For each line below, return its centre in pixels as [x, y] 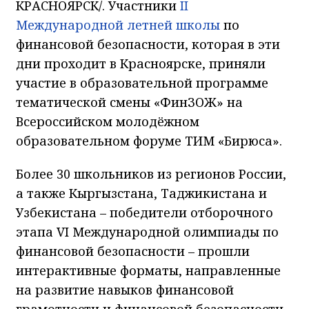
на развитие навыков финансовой [125, 289]
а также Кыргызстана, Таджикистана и [141, 193]
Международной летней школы [118, 24]
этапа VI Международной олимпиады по [147, 231]
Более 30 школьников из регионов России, [151, 173]
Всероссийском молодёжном [108, 121]
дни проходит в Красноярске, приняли [141, 63]
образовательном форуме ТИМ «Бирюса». [149, 140]
